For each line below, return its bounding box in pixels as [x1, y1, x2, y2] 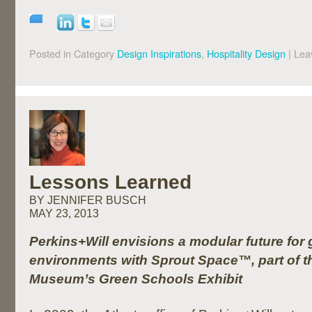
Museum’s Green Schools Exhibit [29, 272, 242, 286]
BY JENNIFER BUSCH [29, 194, 146, 206]
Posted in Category [29, 46, 114, 61]
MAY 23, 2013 [29, 208, 99, 219]
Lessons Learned [29, 171, 192, 193]
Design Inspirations [117, 46, 201, 61]
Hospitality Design [207, 46, 286, 61]
